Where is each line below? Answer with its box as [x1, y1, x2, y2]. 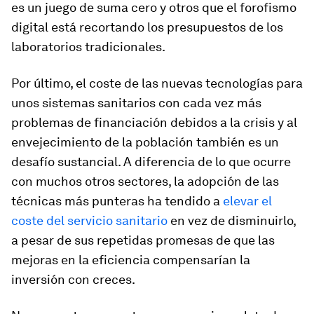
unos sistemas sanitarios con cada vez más [11, 95, 261, 110]
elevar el [223, 193, 272, 208]
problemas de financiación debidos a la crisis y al [11, 115, 297, 130]
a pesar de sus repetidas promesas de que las [11, 233, 275, 247]
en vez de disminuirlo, [168, 213, 296, 228]
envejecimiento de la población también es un [11, 135, 279, 149]
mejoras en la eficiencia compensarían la [11, 252, 250, 267]
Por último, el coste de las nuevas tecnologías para [11, 76, 303, 90]
